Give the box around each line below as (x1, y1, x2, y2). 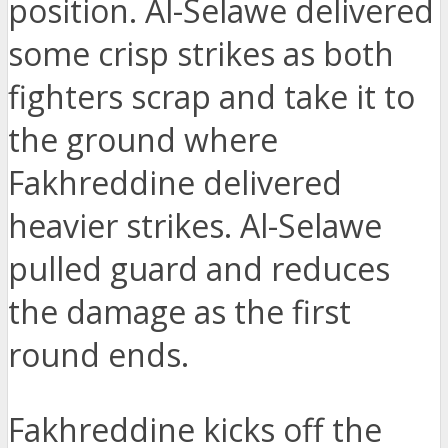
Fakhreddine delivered (8, 161, 342, 205)
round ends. (8, 333, 189, 377)
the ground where (8, 118, 278, 162)
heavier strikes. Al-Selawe (8, 204, 382, 248)
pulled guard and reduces (8, 247, 390, 291)
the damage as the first (8, 290, 351, 334)
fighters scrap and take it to (8, 75, 415, 119)
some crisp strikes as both (8, 32, 394, 76)
